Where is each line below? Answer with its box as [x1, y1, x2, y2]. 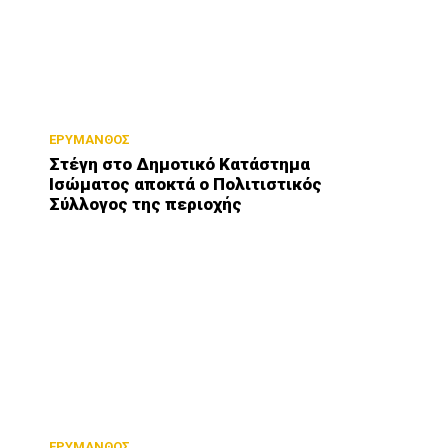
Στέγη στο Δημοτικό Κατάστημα [49, 153, 311, 174]
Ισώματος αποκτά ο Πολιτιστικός [49, 173, 323, 194]
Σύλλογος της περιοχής [49, 193, 243, 214]
